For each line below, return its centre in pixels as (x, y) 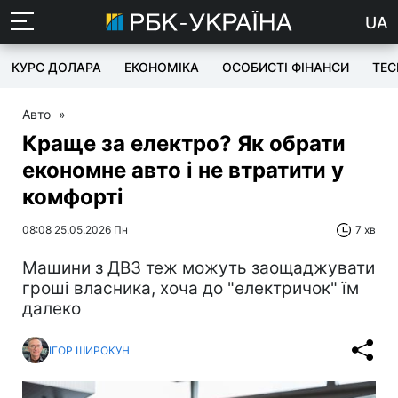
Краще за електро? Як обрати (184, 143)
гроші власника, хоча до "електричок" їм (191, 288)
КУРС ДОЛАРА (56, 67)
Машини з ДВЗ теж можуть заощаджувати (199, 268)
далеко (52, 309)
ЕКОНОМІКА (162, 67)
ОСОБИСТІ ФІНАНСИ (286, 67)
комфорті (73, 197)
